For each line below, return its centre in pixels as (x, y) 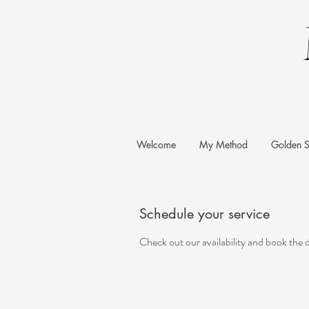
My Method (223, 145)
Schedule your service (205, 214)
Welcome (156, 145)
